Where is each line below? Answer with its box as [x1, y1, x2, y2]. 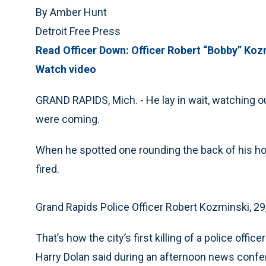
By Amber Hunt [36, 6, 107, 18]
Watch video [36, 63, 96, 75]
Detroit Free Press [36, 25, 121, 37]
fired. [36, 163, 59, 175]
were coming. [36, 113, 100, 125]
